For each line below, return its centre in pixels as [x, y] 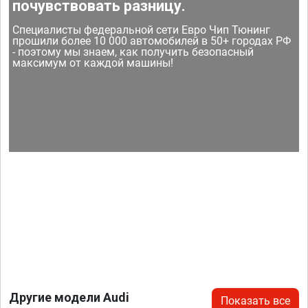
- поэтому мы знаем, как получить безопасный [133, 52]
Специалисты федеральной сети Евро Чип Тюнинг [142, 30]
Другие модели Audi [69, 298]
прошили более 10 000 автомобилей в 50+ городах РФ [152, 41]
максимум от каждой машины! [93, 63]
